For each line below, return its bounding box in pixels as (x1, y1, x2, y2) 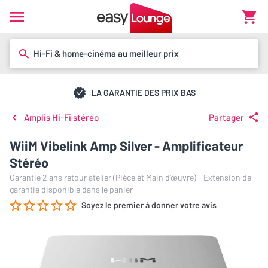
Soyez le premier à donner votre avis (81, 200, 217, 210)
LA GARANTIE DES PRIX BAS (92, 87, 196, 98)
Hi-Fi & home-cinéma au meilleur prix (33, 48, 179, 59)
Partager (209, 112, 244, 123)
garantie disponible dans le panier (10, 184, 133, 194)
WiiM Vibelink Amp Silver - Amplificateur (10, 138, 243, 153)
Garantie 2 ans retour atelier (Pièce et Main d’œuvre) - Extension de (10, 172, 251, 182)
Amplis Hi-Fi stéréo (24, 112, 99, 123)
